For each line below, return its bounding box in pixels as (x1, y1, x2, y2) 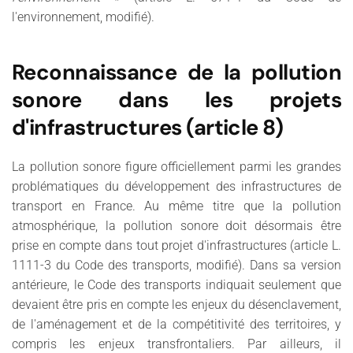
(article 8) (186, 113, 284, 141)
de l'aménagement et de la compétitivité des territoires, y (12, 316, 341, 332)
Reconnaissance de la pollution (12, 58, 341, 86)
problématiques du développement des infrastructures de (12, 178, 341, 194)
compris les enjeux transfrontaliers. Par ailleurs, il (12, 336, 341, 351)
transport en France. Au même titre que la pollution (12, 198, 341, 214)
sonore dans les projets (12, 85, 341, 113)
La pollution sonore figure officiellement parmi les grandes (12, 158, 341, 174)
